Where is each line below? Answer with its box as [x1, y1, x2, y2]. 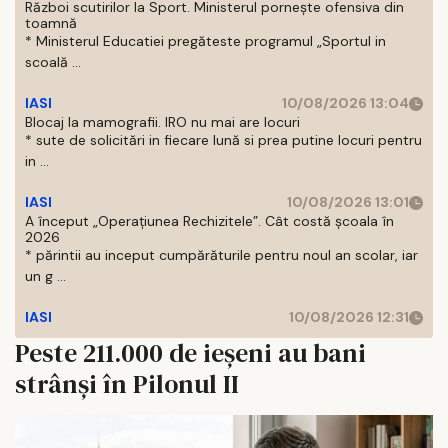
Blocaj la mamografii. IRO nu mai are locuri [25, 113, 300, 131]
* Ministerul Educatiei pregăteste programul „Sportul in [25, 32, 386, 50]
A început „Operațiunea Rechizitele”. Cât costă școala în [25, 212, 394, 230]
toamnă [25, 14, 77, 32]
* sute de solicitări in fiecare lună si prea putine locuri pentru [25, 131, 422, 149]
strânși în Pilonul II [15, 366, 239, 402]
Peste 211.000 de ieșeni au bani [15, 335, 366, 371]
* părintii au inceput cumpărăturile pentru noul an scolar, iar [25, 246, 418, 264]
